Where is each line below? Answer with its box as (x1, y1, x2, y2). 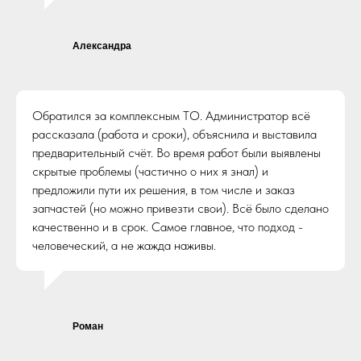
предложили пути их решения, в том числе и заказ (32, 182, 295, 197)
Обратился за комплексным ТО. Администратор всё (32, 108, 310, 123)
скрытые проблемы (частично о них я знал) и (32, 164, 268, 179)
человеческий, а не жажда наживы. (32, 238, 216, 253)
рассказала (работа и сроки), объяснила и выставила (32, 127, 317, 142)
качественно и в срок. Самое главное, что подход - (32, 219, 303, 234)
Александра (73, 40, 131, 52)
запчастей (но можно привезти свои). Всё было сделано (32, 201, 329, 216)
